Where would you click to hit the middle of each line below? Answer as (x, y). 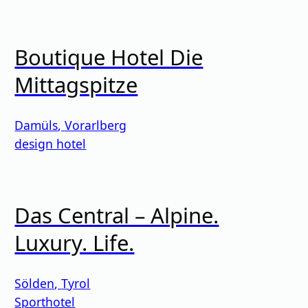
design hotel (51, 143)
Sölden (35, 283)
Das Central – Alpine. (117, 215)
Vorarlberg (96, 125)
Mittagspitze (76, 84)
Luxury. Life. (75, 242)
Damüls (36, 125)
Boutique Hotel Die (109, 57)
